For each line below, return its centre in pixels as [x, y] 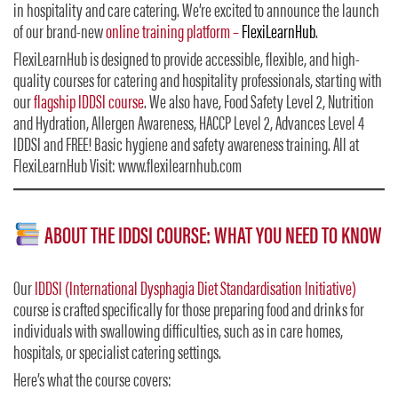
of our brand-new [60, 34]
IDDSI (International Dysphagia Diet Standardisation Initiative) [195, 290]
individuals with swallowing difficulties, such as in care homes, [178, 333]
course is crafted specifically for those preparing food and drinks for [189, 311]
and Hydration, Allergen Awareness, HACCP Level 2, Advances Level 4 [189, 125]
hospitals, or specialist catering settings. [117, 354]
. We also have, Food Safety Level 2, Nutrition [259, 103]
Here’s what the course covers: [92, 382]
